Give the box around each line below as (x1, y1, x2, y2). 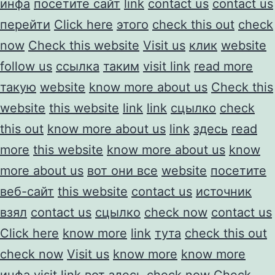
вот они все (87, 163, 158, 178)
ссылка (56, 58, 99, 74)
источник (196, 184, 252, 199)
